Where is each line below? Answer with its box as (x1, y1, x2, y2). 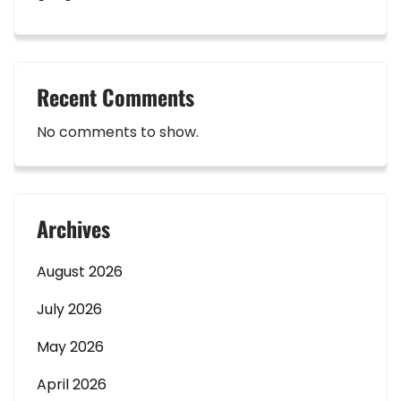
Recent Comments (37, 80, 194, 113)
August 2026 (37, 260, 123, 282)
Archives (37, 211, 110, 244)
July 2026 (37, 298, 102, 320)
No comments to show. (37, 121, 199, 142)
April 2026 (37, 373, 107, 395)
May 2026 (37, 336, 104, 357)
